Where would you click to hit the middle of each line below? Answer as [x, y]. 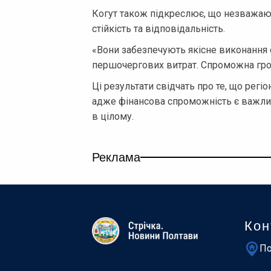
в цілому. [113, 116]
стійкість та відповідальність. [158, 28]
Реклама [116, 156]
